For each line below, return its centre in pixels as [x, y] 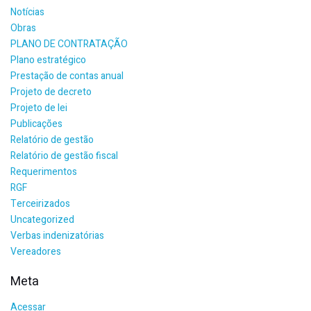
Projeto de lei [39, 108]
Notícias [27, 12]
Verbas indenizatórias [57, 236]
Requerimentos [44, 172]
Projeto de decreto [51, 92]
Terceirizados [40, 204]
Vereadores [36, 252]
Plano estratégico [48, 60]
